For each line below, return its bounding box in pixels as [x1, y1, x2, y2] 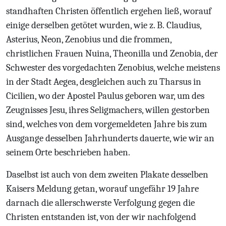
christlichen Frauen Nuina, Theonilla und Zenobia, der [6, 48, 218, 59]
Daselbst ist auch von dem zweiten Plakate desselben [6, 169, 208, 180]
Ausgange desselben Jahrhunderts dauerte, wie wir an [6, 133, 214, 144]
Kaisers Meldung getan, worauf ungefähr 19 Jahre [6, 183, 199, 194]
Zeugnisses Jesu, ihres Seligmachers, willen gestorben [6, 104, 210, 116]
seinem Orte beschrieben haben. [6, 147, 130, 158]
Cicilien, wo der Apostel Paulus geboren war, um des [6, 90, 204, 101]
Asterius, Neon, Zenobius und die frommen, [6, 34, 172, 45]
